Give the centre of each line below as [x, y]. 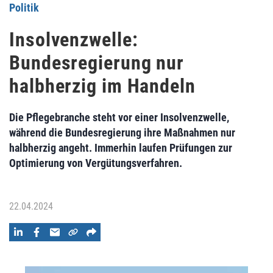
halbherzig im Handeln [102, 86]
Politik [24, 8]
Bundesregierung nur [97, 63]
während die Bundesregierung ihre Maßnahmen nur [122, 133]
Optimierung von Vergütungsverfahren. [96, 163]
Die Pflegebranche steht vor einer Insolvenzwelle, [119, 117]
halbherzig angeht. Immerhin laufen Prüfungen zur [121, 148]
